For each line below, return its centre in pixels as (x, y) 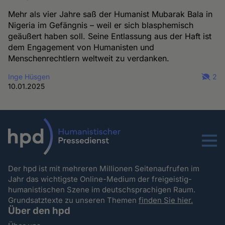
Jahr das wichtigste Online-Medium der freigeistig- (100, 179)
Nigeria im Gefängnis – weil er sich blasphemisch (101, 25)
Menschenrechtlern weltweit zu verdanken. (89, 58)
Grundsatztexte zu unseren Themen (74, 200)
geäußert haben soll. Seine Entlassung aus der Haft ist (110, 36)
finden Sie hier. (166, 200)
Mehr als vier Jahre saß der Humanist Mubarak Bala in (110, 14)
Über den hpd (39, 210)
